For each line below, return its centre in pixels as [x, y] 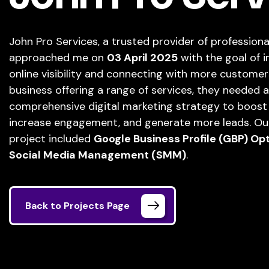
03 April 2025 [142, 58]
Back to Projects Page [77, 206]
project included [51, 139]
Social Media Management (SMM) [98, 155]
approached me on [58, 58]
